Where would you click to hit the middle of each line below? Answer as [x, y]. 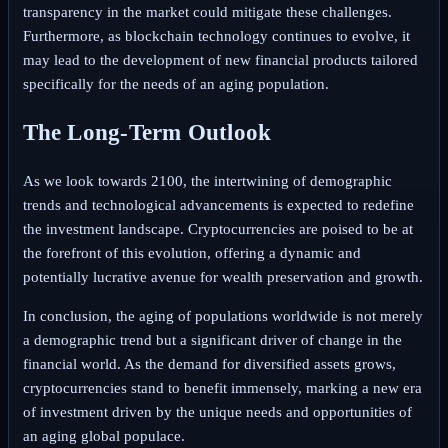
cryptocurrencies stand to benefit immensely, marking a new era [222, 388]
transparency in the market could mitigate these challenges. [207, 11]
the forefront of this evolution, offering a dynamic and [191, 253]
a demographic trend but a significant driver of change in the [212, 340]
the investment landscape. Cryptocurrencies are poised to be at [217, 229]
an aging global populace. [103, 436]
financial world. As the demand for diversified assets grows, [209, 364]
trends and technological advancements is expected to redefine [218, 205]
